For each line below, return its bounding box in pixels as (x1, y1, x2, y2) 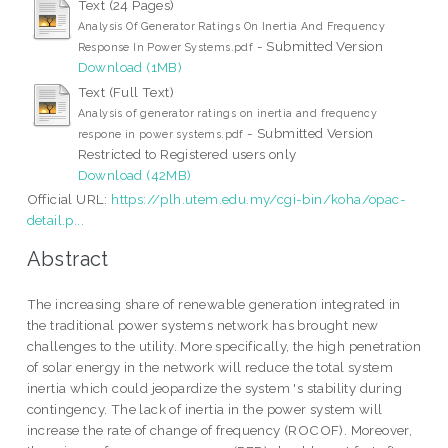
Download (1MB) (77, 58, 183, 75)
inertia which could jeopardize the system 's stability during (26, 380, 403, 397)
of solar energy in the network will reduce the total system (26, 359, 394, 376)
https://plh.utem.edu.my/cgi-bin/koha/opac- (111, 190, 407, 207)
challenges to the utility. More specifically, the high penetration (26, 338, 422, 355)
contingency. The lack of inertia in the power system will (26, 401, 383, 418)
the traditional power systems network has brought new (26, 317, 379, 334)
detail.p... (26, 211, 85, 228)
